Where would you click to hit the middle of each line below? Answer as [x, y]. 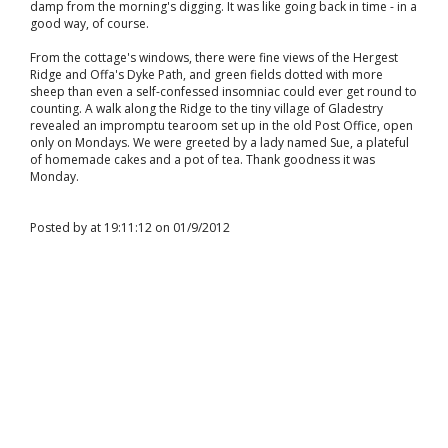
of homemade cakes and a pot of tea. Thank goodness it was [202, 159]
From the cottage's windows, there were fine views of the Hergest [214, 57]
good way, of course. [89, 23]
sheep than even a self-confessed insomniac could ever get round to [223, 91]
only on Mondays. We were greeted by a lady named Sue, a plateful [219, 142]
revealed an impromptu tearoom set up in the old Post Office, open [221, 125]
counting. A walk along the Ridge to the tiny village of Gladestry [206, 108]
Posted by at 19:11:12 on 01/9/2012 [130, 227]
